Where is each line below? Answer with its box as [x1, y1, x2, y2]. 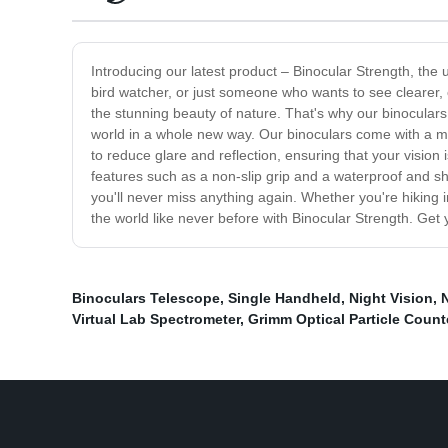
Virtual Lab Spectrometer [72, 311, 240, 328]
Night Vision [349, 290, 433, 307]
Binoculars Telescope [72, 290, 220, 307]
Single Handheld [228, 290, 341, 307]
